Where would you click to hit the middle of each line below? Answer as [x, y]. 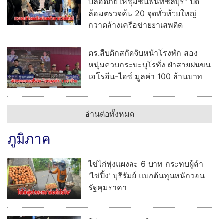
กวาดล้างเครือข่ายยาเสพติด [136, 25]
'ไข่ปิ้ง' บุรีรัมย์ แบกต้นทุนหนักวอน [147, 176]
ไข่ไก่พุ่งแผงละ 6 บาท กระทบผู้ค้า [146, 164]
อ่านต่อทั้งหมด [109, 114]
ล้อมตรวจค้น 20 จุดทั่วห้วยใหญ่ [142, 13]
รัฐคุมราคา [108, 187]
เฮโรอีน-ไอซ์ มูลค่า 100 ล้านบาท [145, 77]
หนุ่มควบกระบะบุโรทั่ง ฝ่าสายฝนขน [150, 65]
